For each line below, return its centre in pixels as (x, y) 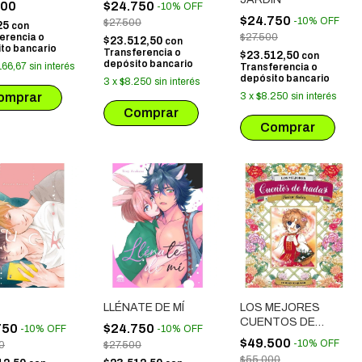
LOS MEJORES (280, 307)
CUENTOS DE (278, 322)
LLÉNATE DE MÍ (144, 307)
